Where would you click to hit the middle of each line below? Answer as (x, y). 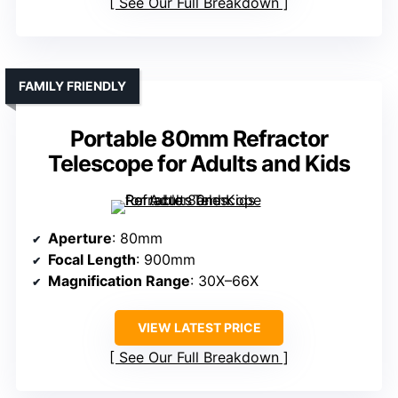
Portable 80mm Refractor (199, 139)
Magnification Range (119, 281)
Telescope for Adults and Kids (199, 164)
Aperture (80, 239)
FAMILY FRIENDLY (72, 86)
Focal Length (92, 260)
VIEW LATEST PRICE (199, 328)
